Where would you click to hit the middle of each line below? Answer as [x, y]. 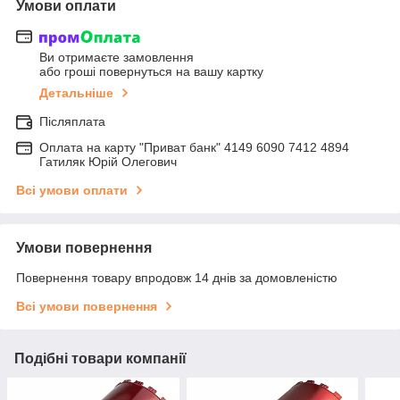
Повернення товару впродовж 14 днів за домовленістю [177, 278]
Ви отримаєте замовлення [117, 58]
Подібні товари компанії [100, 359]
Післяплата [72, 122]
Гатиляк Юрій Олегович [108, 162]
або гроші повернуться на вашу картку [151, 72]
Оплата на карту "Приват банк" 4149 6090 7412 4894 [194, 148]
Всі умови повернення [87, 307]
